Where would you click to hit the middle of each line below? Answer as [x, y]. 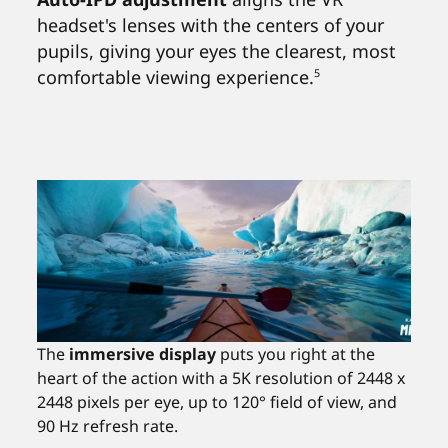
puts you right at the [296, 354]
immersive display [143, 354]
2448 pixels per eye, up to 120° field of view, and [217, 402]
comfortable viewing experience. [176, 76]
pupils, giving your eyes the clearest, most [217, 50]
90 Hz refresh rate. [108, 426]
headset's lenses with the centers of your [211, 24]
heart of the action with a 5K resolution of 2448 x [221, 378]
